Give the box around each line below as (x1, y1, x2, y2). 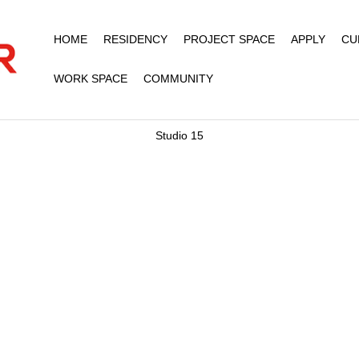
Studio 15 (155, 129, 204, 142)
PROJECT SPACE (183, 33, 275, 46)
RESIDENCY (103, 33, 167, 46)
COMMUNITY (143, 72, 213, 85)
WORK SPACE (53, 72, 127, 85)
